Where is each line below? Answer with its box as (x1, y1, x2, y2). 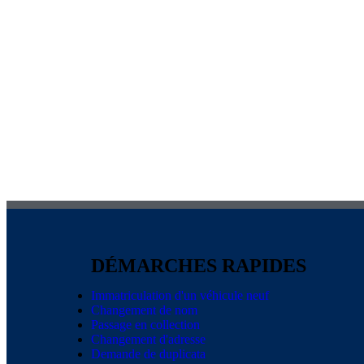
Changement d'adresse (91, 332, 206, 346)
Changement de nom (91, 303, 197, 317)
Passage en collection (91, 318, 200, 331)
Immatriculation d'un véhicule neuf (91, 288, 269, 302)
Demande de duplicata (91, 347, 206, 361)
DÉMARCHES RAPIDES (91, 255, 306, 276)
